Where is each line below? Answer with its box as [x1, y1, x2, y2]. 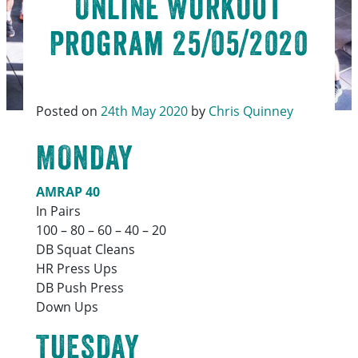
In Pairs [36, 201, 82, 220]
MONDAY [36, 137, 134, 177]
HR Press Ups [36, 259, 118, 277]
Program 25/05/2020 [49, 22, 309, 63]
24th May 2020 [101, 101, 189, 120]
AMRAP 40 [36, 182, 101, 201]
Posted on [36, 101, 101, 120]
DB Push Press [36, 278, 125, 296]
